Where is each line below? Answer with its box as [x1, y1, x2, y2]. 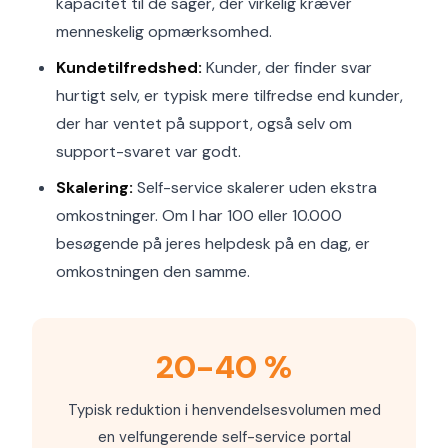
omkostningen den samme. [56, 261, 250, 282]
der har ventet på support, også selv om [56, 113, 352, 134]
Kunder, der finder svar [202, 57, 372, 78]
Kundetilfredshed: [56, 57, 202, 78]
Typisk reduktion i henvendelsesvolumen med [67, 400, 381, 420]
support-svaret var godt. [56, 141, 241, 162]
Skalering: [56, 177, 133, 198]
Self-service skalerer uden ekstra [133, 177, 377, 198]
